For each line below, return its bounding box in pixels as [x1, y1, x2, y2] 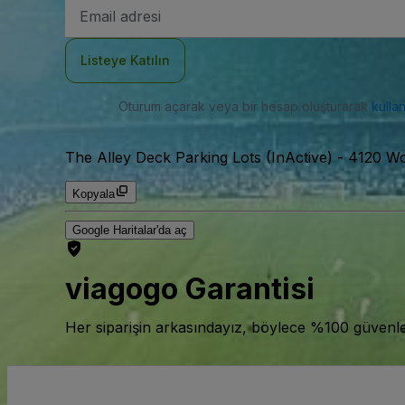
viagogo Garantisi [65, 271, 315, 307]
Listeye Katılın [80, 52, 170, 68]
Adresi [79, 26, 115, 40]
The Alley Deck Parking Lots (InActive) [65, 148, 333, 166]
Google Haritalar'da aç [72, 223, 187, 237]
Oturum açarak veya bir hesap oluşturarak [118, 99, 372, 114]
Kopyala [72, 187, 115, 201]
